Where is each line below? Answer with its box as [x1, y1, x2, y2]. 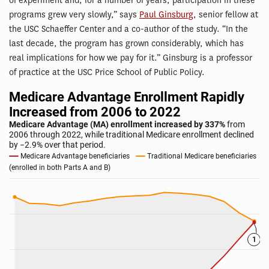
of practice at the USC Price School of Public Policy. [9, 67, 205, 79]
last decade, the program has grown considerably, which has [9, 38, 244, 50]
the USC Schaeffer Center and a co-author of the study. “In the [9, 23, 248, 35]
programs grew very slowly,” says [9, 9, 139, 21]
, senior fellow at [193, 9, 258, 21]
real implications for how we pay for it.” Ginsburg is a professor [9, 52, 252, 64]
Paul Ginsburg [139, 9, 193, 21]
